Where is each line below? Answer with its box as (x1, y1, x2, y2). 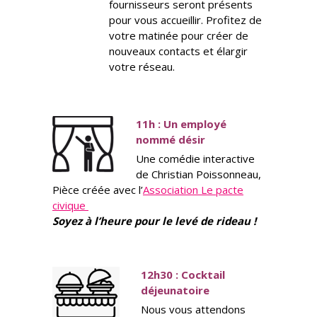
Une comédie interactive (136, 151, 255, 166)
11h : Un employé (136, 117, 226, 132)
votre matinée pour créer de (109, 28, 248, 43)
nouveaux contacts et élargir (109, 44, 248, 59)
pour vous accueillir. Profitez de (109, 13, 262, 28)
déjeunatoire (141, 283, 209, 298)
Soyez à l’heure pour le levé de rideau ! (52, 214, 256, 229)
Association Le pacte (143, 183, 243, 197)
